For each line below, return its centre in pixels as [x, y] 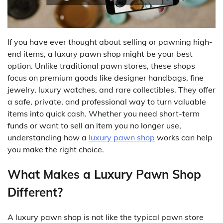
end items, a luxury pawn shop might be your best [100, 54]
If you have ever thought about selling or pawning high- [110, 42]
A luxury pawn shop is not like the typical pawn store [106, 217]
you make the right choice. [56, 150]
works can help [184, 138]
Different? [35, 192]
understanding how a [48, 138]
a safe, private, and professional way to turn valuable [107, 102]
